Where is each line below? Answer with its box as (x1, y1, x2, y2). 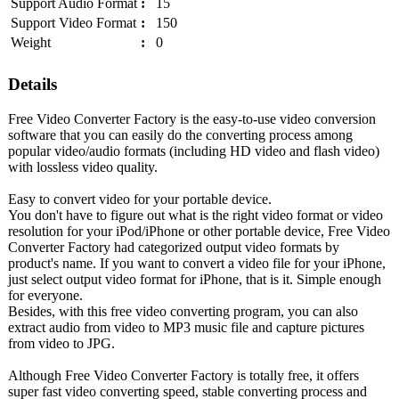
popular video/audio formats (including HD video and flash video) (8, 142, 379, 159)
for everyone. (8, 287, 83, 303)
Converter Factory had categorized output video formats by (8, 239, 339, 255)
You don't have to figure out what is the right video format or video (8, 207, 383, 223)
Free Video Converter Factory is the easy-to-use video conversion (8, 110, 376, 126)
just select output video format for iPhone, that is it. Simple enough (8, 271, 381, 287)
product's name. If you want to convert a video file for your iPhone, (8, 255, 386, 271)
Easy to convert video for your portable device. (8, 191, 272, 207)
